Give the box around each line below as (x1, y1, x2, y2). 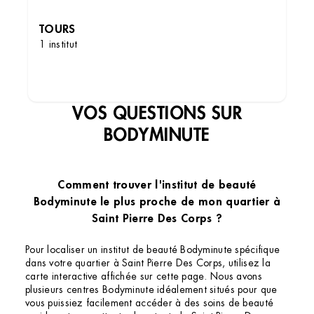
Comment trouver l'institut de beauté (57, 177, 257, 192)
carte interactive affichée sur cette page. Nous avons (25, 270, 262, 283)
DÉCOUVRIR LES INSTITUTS (95, 69, 219, 83)
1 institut (39, 38, 78, 51)
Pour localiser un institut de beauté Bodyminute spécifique (25, 243, 280, 257)
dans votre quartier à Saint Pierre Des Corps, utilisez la (25, 257, 271, 270)
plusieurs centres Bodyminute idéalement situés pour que (25, 283, 278, 296)
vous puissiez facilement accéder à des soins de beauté (25, 296, 274, 310)
